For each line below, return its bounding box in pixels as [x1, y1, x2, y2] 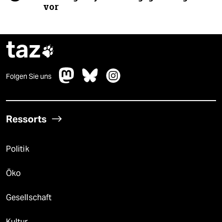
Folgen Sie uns [6, 71, 52, 81]
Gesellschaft [6, 192, 52, 202]
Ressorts [6, 112, 47, 125]
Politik [6, 144, 29, 154]
